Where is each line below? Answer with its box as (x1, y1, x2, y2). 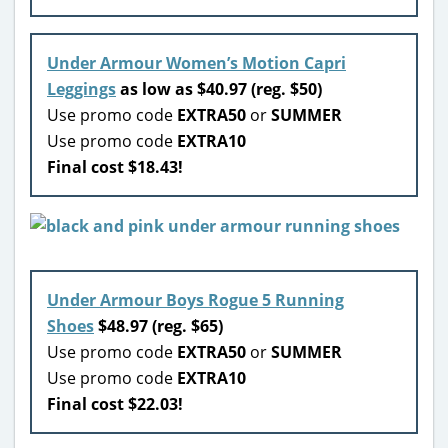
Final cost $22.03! (47, 392, 183, 415)
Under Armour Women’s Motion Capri (47, 51, 346, 74)
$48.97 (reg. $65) (94, 314, 223, 337)
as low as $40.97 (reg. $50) (116, 77, 322, 100)
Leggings (47, 77, 116, 100)
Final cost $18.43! (47, 155, 183, 178)
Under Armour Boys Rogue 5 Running (47, 288, 344, 311)
